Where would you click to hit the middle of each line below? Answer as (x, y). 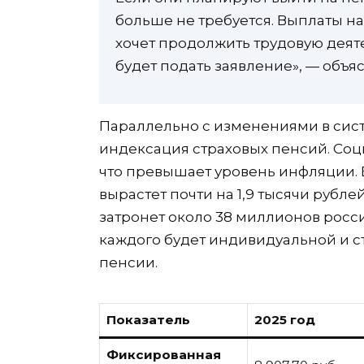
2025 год (284, 320)
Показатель (148, 320)
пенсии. (128, 263)
